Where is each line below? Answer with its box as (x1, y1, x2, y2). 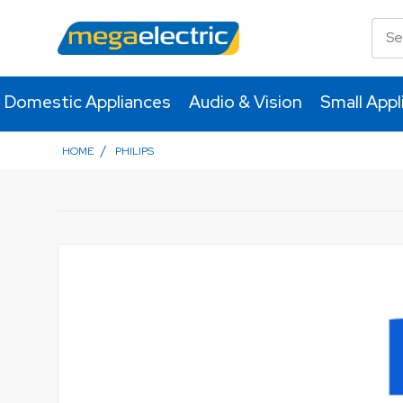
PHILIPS (114, 143, 154, 158)
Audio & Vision (189, 90, 303, 113)
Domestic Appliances (4, 90, 172, 113)
